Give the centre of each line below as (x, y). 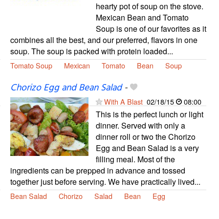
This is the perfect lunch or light (149, 114)
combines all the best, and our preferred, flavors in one (104, 40)
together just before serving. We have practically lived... (105, 181)
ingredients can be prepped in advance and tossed (98, 170)
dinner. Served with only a (140, 125)
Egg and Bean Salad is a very (147, 148)
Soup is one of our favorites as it (151, 28)
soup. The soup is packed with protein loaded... (91, 51)
